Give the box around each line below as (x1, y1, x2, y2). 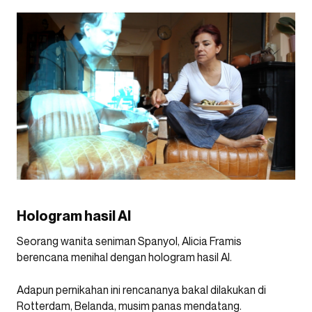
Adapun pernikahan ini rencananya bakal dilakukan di (17, 283, 266, 297)
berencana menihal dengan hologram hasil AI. (17, 250, 232, 264)
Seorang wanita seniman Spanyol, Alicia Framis (17, 234, 242, 248)
